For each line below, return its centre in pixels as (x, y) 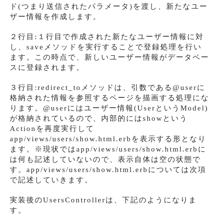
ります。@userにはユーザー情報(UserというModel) (109, 108)
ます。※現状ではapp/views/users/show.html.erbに (108, 149)
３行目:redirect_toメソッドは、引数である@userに (108, 87)
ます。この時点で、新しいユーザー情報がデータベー (109, 57)
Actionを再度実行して (52, 128)
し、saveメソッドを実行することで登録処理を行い (106, 47)
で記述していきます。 (51, 180)
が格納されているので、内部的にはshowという (99, 118)
